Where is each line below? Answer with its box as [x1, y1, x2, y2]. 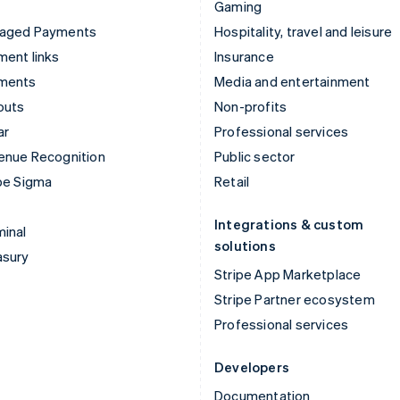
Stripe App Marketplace [214, 264, 362, 283]
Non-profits [214, 96, 287, 115]
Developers [214, 357, 289, 376]
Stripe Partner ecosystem [214, 289, 375, 308]
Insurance [214, 46, 274, 65]
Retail [214, 171, 250, 190]
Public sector [214, 146, 296, 165]
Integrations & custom [214, 214, 364, 233]
